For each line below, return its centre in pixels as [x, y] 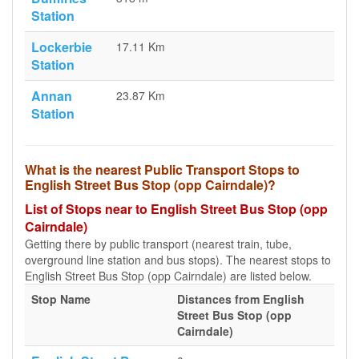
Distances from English [241, 299]
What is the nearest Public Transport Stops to [162, 169]
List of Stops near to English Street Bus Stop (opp [176, 209]
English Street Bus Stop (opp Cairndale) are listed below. [168, 276]
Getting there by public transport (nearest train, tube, [158, 244]
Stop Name [61, 299]
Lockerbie [62, 47]
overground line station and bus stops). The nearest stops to [178, 260]
